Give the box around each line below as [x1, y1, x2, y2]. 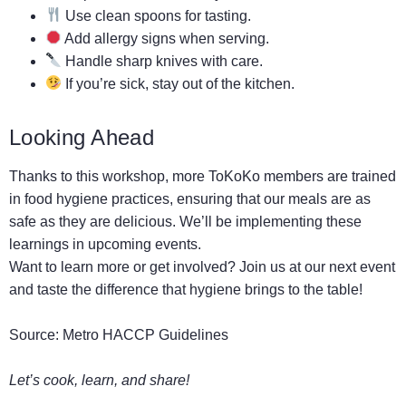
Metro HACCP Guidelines [63, 326, 228, 343]
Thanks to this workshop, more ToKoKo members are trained [9, 168, 396, 184]
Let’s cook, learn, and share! [9, 372, 189, 388]
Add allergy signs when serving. [62, 30, 270, 46]
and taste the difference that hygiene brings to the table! [9, 281, 362, 297]
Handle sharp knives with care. [62, 53, 264, 69]
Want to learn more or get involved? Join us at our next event [9, 258, 395, 275]
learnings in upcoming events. [9, 236, 201, 252]
